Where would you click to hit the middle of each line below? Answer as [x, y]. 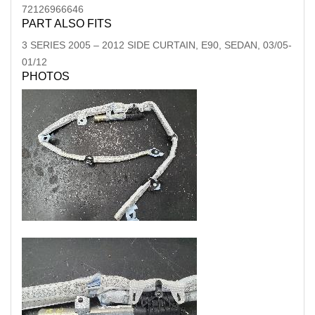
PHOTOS [46, 76]
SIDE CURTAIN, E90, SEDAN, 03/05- [210, 45]
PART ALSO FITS [67, 24]
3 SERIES [44, 45]
